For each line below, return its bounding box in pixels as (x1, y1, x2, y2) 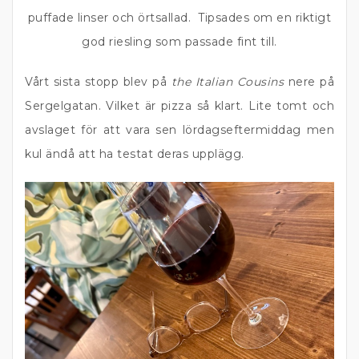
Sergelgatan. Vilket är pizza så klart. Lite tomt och (25, 99, 334, 113)
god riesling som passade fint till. (82, 34, 277, 49)
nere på (284, 75, 334, 89)
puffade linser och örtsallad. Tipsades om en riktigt (27, 10, 332, 25)
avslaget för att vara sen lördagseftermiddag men (25, 123, 334, 137)
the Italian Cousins (171, 75, 284, 89)
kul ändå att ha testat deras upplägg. (25, 147, 244, 161)
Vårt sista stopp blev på (25, 75, 171, 89)
